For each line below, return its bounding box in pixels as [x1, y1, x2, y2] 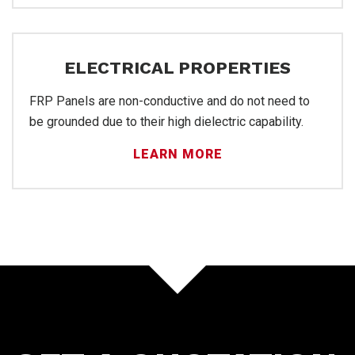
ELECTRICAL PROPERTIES [64, 57, 291, 78]
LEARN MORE [132, 146, 223, 162]
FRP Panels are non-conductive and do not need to [29, 93, 310, 109]
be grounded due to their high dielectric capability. [29, 113, 303, 129]
